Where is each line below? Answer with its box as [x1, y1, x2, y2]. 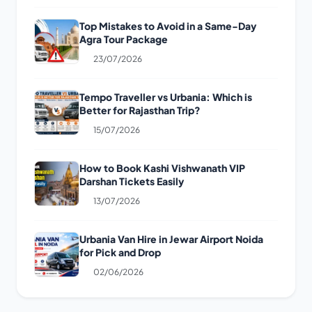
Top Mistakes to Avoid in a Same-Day [79, 20, 256, 33]
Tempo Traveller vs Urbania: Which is [79, 91, 252, 104]
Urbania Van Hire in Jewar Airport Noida [79, 233, 263, 246]
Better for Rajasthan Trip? [79, 104, 201, 117]
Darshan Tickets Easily [79, 175, 184, 188]
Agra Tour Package [79, 33, 168, 46]
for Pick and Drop [79, 247, 161, 259]
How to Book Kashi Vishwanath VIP [79, 162, 245, 175]
